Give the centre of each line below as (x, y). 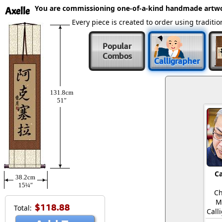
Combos (117, 56)
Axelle (17, 11)
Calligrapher (177, 61)
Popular (117, 46)
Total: (23, 208)
